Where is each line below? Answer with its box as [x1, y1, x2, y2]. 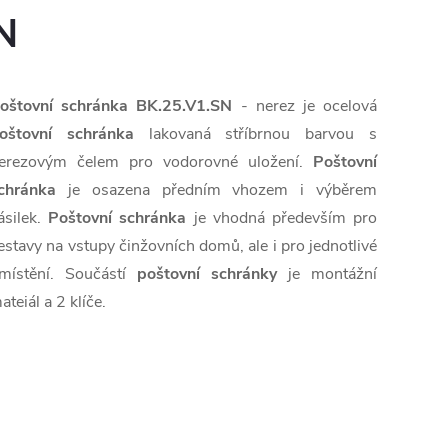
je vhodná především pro [186, 207, 378, 230]
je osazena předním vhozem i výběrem [56, 179, 377, 202]
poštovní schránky [137, 263, 277, 286]
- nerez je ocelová [232, 95, 378, 118]
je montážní [277, 263, 377, 286]
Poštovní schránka [48, 207, 187, 230]
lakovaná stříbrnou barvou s [133, 123, 378, 146]
